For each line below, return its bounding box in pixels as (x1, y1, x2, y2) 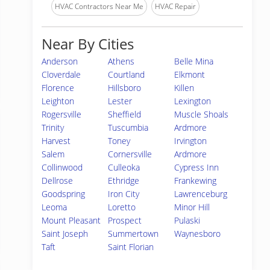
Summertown (108, 228, 159, 239)
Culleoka (108, 162, 140, 173)
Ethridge (108, 175, 140, 186)
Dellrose (42, 175, 73, 186)
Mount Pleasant (42, 215, 101, 226)
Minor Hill (174, 201, 210, 213)
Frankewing (174, 175, 217, 186)
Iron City (108, 188, 140, 199)
